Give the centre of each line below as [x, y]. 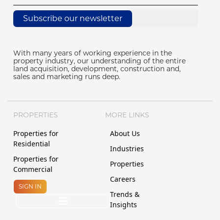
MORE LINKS [127, 115]
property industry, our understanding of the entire [99, 61]
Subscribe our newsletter [73, 18]
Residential [32, 143]
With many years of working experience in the [93, 53]
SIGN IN [30, 186]
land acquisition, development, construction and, [97, 69]
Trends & [125, 194]
